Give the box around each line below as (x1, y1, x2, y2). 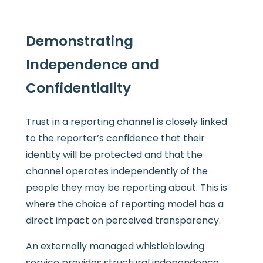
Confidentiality (25, 79, 131, 98)
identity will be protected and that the (25, 147, 203, 161)
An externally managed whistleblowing (25, 239, 204, 253)
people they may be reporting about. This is (25, 180, 227, 194)
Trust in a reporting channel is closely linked (25, 114, 227, 129)
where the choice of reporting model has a (25, 197, 224, 211)
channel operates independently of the (25, 164, 208, 178)
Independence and (25, 55, 159, 75)
